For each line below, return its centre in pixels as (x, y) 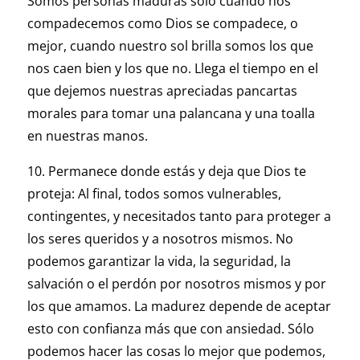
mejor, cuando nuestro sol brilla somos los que (170, 46)
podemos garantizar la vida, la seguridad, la (159, 262)
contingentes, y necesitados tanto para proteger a (179, 217)
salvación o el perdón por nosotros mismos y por (176, 284)
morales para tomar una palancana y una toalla (171, 114)
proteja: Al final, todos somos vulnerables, (154, 194)
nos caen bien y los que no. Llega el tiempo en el (172, 69)
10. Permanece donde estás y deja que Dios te (166, 172)
